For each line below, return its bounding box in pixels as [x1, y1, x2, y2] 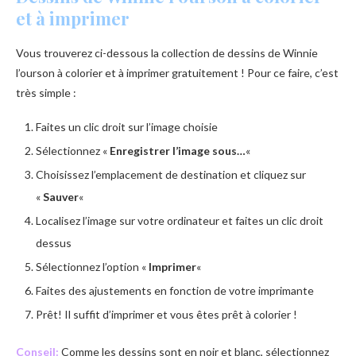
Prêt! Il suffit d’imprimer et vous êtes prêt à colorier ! [36, 307, 297, 321]
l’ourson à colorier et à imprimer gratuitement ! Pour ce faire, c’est [16, 65, 339, 79]
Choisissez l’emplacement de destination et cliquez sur [36, 167, 306, 181]
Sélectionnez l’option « [36, 259, 149, 273]
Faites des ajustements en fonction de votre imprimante [36, 283, 314, 297]
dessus [36, 235, 72, 250]
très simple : [16, 85, 76, 99]
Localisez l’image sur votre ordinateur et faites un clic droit [36, 213, 323, 227]
